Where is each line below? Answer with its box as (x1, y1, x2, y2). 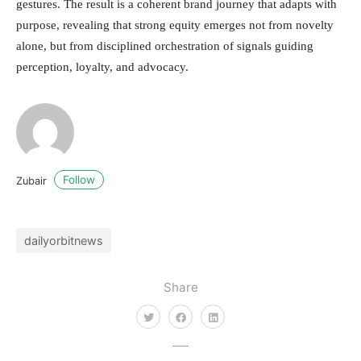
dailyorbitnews (24, 234, 103, 248)
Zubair (16, 174, 50, 187)
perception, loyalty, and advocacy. (16, 60, 189, 73)
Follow (63, 173, 95, 187)
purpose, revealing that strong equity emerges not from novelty (16, 18, 334, 31)
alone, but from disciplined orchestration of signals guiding (16, 39, 313, 52)
